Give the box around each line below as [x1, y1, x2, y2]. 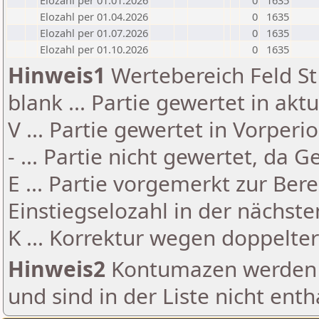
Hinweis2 [8, 254, 105, 283]
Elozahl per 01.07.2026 [40, 26, 148, 40]
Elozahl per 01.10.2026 [40, 42, 148, 56]
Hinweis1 [8, 61, 105, 90]
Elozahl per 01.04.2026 [40, 9, 148, 23]
